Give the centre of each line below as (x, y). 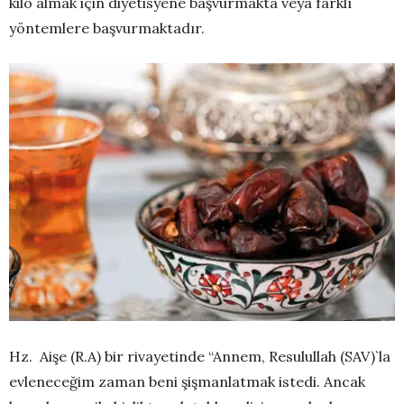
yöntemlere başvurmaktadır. (107, 28)
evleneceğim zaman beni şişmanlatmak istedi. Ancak (187, 381)
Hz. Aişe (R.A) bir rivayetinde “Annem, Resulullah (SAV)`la (200, 356)
